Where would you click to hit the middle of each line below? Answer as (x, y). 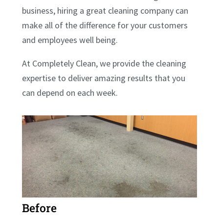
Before (39, 208)
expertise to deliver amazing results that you (103, 78)
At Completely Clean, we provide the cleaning (104, 63)
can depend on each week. (70, 92)
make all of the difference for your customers (105, 25)
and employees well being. (70, 40)
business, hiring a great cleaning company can (105, 10)
